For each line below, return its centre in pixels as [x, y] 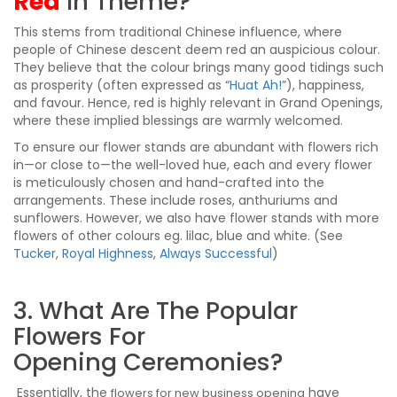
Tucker [35, 253]
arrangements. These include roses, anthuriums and [175, 200]
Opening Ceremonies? [148, 362]
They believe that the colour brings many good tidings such [198, 67]
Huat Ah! [256, 85]
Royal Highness [108, 253]
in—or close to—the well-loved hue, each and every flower [193, 164]
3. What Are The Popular [156, 310]
